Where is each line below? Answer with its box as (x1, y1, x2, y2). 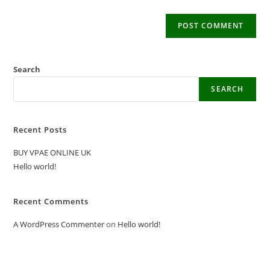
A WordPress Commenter (13, 219, 105, 230)
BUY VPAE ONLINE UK (13, 147, 92, 158)
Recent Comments (13, 196, 89, 207)
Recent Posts (13, 124, 67, 135)
